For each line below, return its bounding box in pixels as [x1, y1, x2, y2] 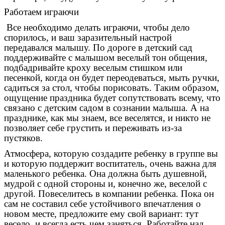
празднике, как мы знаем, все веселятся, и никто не [4, 113, 210, 124]
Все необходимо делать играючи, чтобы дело [4, 22, 190, 33]
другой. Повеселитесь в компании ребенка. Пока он [4, 188, 214, 199]
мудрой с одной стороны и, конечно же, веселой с [4, 178, 207, 189]
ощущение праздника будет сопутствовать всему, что [4, 92, 220, 103]
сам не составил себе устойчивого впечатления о [4, 198, 201, 209]
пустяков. [4, 133, 43, 144]
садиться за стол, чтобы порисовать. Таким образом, [4, 82, 219, 93]
